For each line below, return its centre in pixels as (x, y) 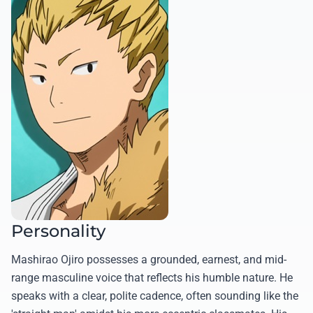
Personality (58, 231)
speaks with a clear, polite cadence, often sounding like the (155, 296)
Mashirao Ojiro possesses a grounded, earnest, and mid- (149, 259)
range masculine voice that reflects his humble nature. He (152, 277)
